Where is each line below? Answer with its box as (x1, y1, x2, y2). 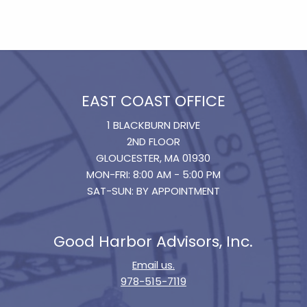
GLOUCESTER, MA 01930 (96, 150, 211, 165)
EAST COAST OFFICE (81, 90, 225, 112)
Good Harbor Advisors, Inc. (53, 230, 254, 252)
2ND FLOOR (126, 134, 180, 149)
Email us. (132, 258, 175, 273)
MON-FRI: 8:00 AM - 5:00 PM (86, 167, 221, 182)
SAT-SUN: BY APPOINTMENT (86, 183, 220, 198)
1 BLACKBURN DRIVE (106, 117, 200, 132)
